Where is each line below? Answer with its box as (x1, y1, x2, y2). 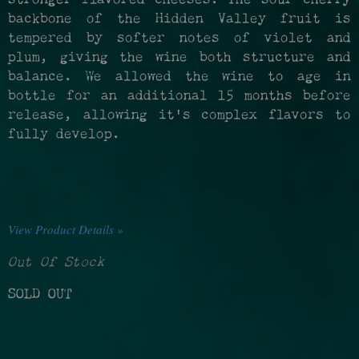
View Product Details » (8, 220, 123, 237)
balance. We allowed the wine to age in (8, 70, 351, 83)
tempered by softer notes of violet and (8, 31, 351, 45)
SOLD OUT (8, 288, 72, 301)
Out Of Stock (8, 256, 104, 269)
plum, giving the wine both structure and (8, 50, 351, 64)
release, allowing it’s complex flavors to (8, 108, 351, 122)
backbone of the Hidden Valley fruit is (8, 12, 351, 26)
